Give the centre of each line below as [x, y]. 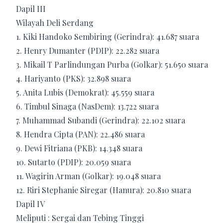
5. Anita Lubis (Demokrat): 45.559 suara [85, 92]
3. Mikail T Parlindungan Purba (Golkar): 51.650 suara [112, 64]
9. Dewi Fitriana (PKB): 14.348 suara [79, 148]
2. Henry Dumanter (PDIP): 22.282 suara [88, 50]
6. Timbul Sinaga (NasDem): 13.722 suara [87, 106]
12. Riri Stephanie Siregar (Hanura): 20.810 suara [104, 190]
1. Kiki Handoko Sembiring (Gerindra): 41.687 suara [108, 36]
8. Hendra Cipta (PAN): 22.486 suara [80, 134]
